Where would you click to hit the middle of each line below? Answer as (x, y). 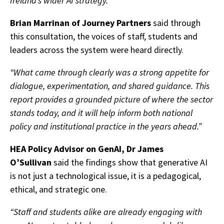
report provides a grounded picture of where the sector (111, 99)
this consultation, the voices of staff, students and (104, 36)
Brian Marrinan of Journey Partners (80, 23)
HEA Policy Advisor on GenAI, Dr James (87, 149)
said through (176, 23)
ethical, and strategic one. (58, 189)
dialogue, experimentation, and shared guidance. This (110, 86)
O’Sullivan (31, 162)
